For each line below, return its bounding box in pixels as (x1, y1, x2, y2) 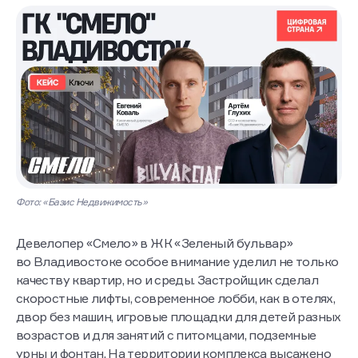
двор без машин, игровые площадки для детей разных (16, 308, 341, 325)
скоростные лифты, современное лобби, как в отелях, (16, 290, 335, 307)
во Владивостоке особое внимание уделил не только (16, 253, 339, 270)
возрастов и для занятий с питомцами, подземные (16, 327, 316, 344)
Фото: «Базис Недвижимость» (16, 196, 148, 209)
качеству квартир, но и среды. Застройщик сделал (16, 272, 318, 288)
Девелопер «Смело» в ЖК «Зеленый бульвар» (16, 235, 293, 252)
